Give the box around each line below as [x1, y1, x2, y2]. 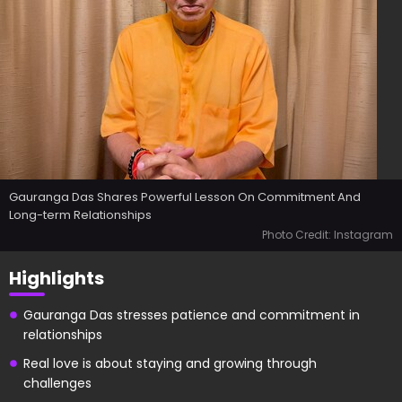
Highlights [9, 266, 104, 291]
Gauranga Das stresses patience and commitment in [23, 306, 360, 324]
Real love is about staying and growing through [23, 354, 317, 372]
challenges [23, 374, 92, 392]
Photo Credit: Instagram [262, 227, 393, 242]
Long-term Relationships [9, 206, 152, 223]
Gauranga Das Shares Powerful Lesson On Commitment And [9, 188, 361, 205]
